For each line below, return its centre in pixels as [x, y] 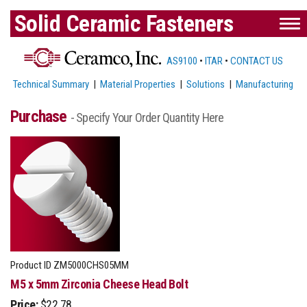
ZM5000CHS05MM [90, 265]
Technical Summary [51, 84]
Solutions [206, 84]
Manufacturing [265, 84]
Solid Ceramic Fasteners [123, 23]
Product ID [31, 265]
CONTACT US [256, 61]
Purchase [40, 116]
